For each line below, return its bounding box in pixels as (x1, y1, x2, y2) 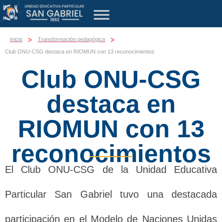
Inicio (10, 36, 22, 42)
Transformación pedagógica (38, 36, 105, 42)
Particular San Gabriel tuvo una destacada (5, 188, 217, 200)
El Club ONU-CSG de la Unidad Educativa (5, 164, 217, 175)
